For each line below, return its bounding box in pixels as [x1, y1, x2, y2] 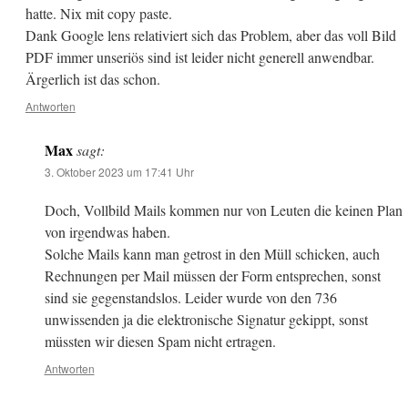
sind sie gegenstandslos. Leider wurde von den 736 [44, 288, 337, 308]
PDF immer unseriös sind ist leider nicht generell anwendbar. [25, 47, 374, 67]
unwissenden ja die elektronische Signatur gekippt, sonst [44, 310, 368, 330]
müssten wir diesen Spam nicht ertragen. [44, 331, 276, 352]
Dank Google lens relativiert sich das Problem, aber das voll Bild [25, 25, 396, 46]
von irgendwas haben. [44, 222, 170, 242]
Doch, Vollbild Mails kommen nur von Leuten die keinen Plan [44, 200, 403, 220]
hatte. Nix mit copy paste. [25, 4, 172, 24]
